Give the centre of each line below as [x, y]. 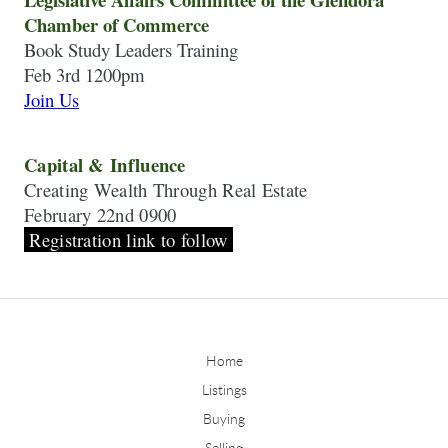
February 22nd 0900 [100, 214]
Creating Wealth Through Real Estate [166, 189]
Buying [224, 419]
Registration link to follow [131, 239]
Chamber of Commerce [116, 25]
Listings [224, 390]
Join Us [51, 100]
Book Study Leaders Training [131, 50]
